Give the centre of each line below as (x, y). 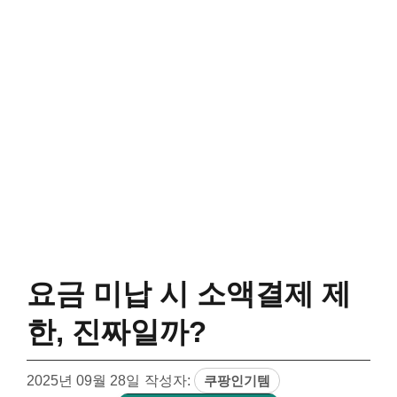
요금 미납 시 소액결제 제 (189, 294)
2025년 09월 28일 (83, 380)
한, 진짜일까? (117, 332)
